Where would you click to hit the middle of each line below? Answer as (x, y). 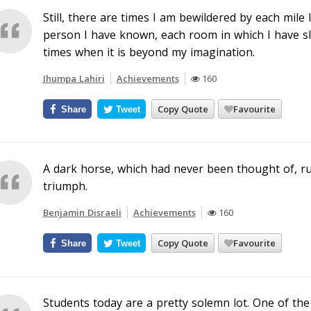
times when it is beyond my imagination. (149, 52)
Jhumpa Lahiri (74, 78)
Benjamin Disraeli (82, 212)
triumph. (65, 186)
